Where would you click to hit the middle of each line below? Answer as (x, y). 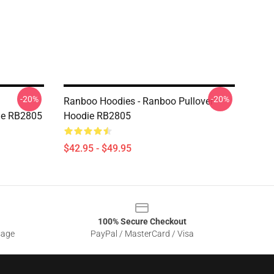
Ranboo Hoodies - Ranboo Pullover (139, 101)
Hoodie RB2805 (97, 116)
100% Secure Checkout (142, 221)
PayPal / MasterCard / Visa (142, 234)
